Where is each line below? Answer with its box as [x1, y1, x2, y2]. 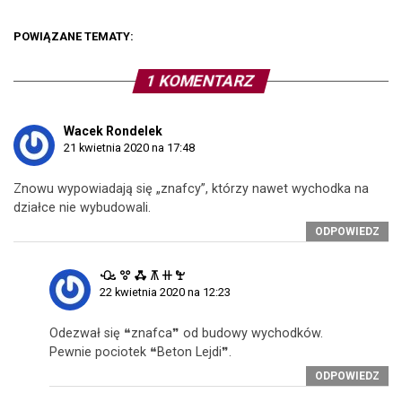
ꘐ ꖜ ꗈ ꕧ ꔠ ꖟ [100, 268, 185, 283]
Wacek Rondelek [64, 124, 162, 138]
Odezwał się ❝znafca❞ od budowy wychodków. [49, 326, 323, 341]
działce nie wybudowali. [13, 200, 151, 215]
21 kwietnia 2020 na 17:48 [64, 141, 195, 154]
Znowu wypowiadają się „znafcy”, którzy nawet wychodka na [13, 181, 369, 197]
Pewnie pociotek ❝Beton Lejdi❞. [49, 345, 232, 360]
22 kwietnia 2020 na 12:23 [100, 285, 231, 299]
